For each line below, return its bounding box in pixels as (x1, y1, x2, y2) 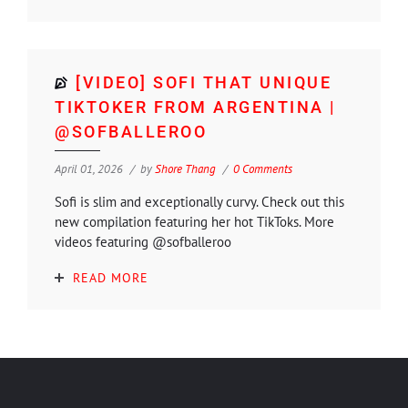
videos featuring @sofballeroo (55, 232, 231, 250)
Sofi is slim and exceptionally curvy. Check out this (55, 192, 344, 210)
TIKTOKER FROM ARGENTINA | (55, 97, 336, 117)
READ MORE (73, 269, 148, 286)
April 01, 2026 (55, 160, 123, 177)
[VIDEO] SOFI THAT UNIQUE (76, 72, 331, 92)
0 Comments (233, 160, 292, 177)
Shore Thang (155, 160, 216, 177)
